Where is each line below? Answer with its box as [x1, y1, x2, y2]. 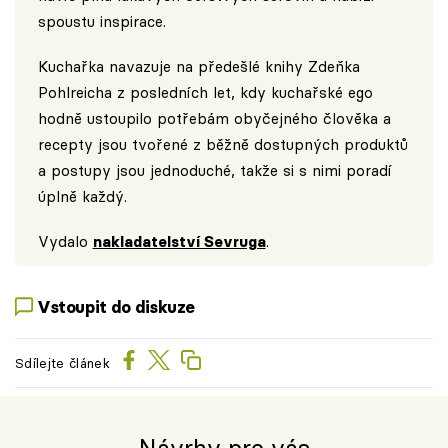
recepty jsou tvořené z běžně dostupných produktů [37, 134, 408, 154]
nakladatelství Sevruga [92, 231, 266, 251]
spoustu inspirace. [37, 12, 166, 32]
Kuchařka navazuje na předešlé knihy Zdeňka [37, 56, 360, 76]
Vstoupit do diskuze [37, 296, 196, 317]
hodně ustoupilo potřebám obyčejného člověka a [37, 108, 391, 128]
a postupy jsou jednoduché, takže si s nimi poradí [37, 160, 392, 180]
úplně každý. [37, 186, 127, 206]
